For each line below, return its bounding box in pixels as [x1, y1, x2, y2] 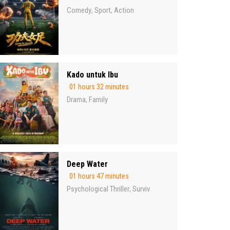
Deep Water [67, 159, 108, 169]
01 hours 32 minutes [69, 83, 129, 91]
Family [89, 95, 108, 105]
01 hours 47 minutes [69, 172, 129, 181]
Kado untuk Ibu [67, 70, 118, 80]
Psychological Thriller [67, 184, 129, 194]
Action [114, 6, 134, 15]
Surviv [132, 184, 150, 194]
